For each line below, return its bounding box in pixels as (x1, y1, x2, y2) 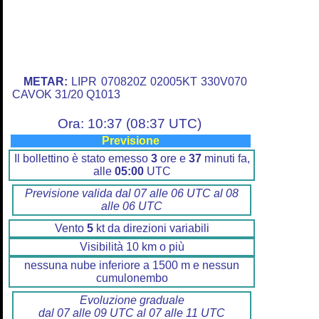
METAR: (23, 75, 68, 88)
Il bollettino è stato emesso (14, 152, 151, 165)
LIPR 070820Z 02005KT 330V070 (68, 75, 247, 88)
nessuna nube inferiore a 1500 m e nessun (24, 259, 239, 272)
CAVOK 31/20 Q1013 (12, 88, 120, 101)
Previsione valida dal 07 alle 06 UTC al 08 (25, 187, 239, 200)
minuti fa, (201, 152, 250, 165)
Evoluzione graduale (79, 294, 184, 307)
